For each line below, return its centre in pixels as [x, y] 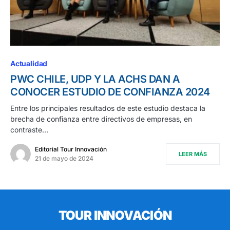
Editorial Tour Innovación [71, 149]
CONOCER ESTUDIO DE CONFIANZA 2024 [110, 92]
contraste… [29, 129]
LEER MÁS [193, 154]
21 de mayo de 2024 [64, 158]
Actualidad [29, 63]
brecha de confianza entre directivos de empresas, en [101, 119]
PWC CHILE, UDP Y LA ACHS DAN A [95, 79]
